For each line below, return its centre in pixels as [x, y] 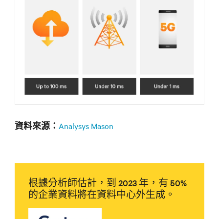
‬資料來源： [37, 126]
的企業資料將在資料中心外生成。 [102, 195]
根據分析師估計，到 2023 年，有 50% [108, 183]
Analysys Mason [86, 126]
